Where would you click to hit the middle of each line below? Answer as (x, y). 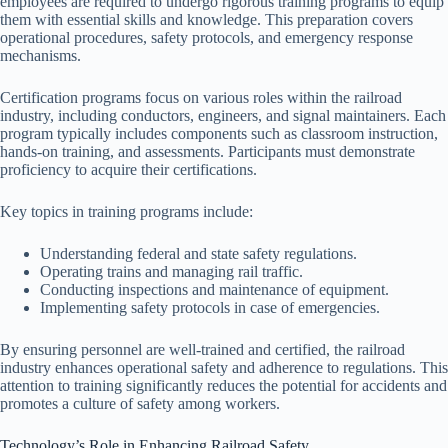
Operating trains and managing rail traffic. (171, 271)
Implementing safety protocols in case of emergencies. (210, 307)
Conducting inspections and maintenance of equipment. (214, 289)
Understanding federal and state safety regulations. (198, 253)
